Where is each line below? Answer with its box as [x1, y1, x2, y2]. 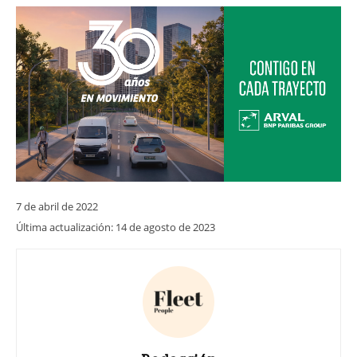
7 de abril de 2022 [16, 198, 98, 214]
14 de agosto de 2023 [116, 219, 215, 234]
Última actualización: [16, 219, 116, 234]
